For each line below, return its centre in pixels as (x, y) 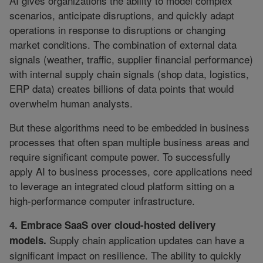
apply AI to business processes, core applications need (131, 171)
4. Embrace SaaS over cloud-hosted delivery (112, 225)
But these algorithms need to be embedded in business (129, 127)
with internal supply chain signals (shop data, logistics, (129, 74)
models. (28, 240)
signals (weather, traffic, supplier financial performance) (131, 59)
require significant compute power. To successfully (120, 157)
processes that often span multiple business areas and (129, 142)
